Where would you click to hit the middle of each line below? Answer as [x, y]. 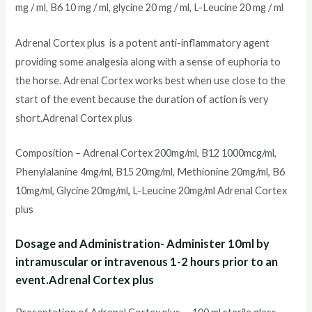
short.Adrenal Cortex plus [74, 118]
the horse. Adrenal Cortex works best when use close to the [151, 80]
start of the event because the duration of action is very [142, 99]
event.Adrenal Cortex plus [85, 280]
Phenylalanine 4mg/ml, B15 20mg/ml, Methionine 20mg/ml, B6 [150, 171]
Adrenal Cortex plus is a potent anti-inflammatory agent [143, 42]
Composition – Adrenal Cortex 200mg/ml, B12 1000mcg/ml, [146, 153]
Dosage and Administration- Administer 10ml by [143, 244]
